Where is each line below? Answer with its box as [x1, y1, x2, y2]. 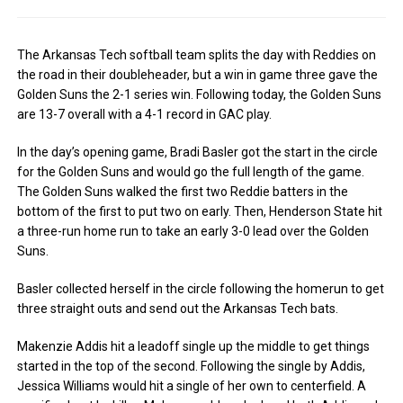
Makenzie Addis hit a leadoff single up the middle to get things [17, 339, 371, 354]
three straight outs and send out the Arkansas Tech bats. [17, 301, 339, 316]
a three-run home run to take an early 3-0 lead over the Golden [17, 224, 370, 238]
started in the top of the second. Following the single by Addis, [17, 359, 366, 373]
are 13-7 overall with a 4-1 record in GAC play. [17, 107, 273, 121]
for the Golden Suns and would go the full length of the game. [17, 165, 365, 179]
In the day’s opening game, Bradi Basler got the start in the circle [17, 145, 379, 159]
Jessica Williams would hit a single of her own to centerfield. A [17, 379, 367, 393]
